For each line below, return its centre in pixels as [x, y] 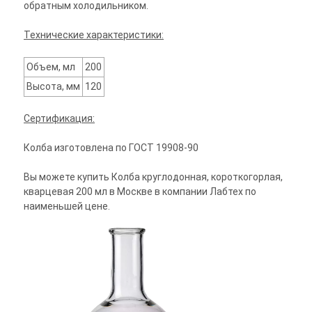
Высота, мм [53, 87]
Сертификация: [59, 119]
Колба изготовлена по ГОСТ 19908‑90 [111, 148]
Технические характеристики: [94, 35]
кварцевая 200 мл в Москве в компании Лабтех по [140, 192]
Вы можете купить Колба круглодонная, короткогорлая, [153, 177]
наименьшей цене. [67, 206]
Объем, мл [51, 67]
